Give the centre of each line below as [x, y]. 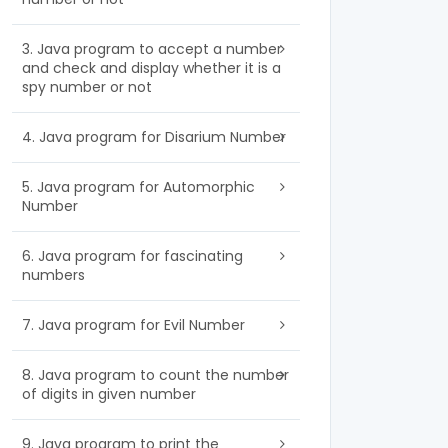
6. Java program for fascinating [132, 256]
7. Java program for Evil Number [133, 325]
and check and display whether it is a [151, 68]
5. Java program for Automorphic [138, 187]
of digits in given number [109, 394]
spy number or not [87, 87]
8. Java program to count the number [155, 375]
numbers [53, 275]
